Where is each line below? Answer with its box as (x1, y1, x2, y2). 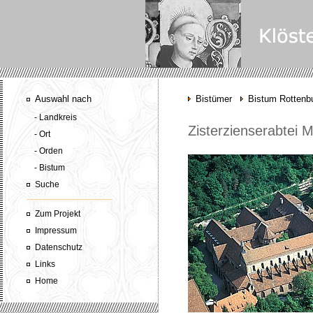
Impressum (34, 226, 77, 235)
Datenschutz (34, 242, 82, 252)
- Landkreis (34, 112, 77, 122)
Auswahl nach (34, 94, 92, 104)
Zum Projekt (34, 209, 80, 219)
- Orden (34, 146, 63, 156)
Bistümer (195, 94, 232, 104)
